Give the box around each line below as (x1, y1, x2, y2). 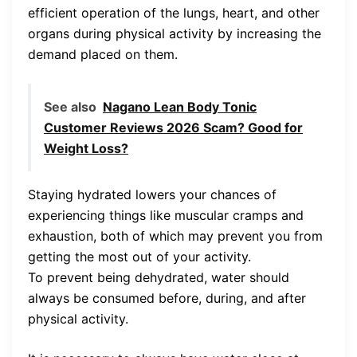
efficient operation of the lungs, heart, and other (28, 5, 320, 22)
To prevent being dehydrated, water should (28, 269, 289, 286)
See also (44, 99, 96, 116)
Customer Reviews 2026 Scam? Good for (44, 120, 303, 136)
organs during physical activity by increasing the (28, 25, 321, 42)
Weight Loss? (44, 140, 128, 157)
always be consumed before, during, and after (28, 290, 306, 307)
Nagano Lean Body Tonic (103, 99, 257, 116)
